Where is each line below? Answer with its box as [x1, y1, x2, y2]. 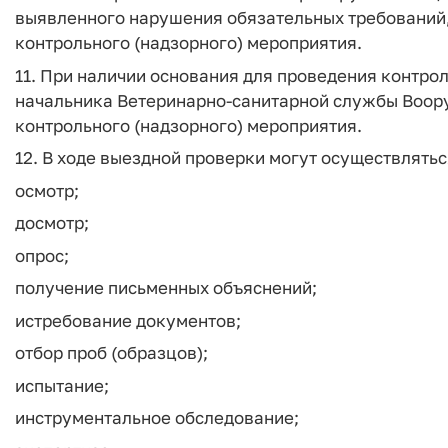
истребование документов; [15, 309, 241, 331]
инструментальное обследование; [15, 407, 299, 428]
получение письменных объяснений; [15, 277, 317, 298]
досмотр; [15, 212, 89, 233]
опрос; [15, 244, 69, 266]
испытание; [15, 374, 109, 396]
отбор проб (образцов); [15, 342, 208, 363]
